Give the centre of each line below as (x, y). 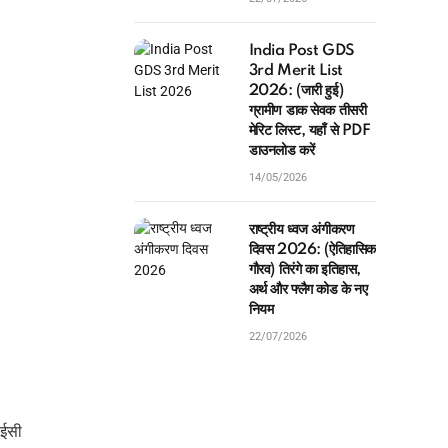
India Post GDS (301, 51)
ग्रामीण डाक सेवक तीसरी (307, 111)
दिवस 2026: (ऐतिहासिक (312, 250)
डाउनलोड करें (281, 151)
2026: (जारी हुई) (296, 91)
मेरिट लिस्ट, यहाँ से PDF (309, 131)
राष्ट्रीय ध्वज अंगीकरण (301, 230)
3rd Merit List (295, 71)
